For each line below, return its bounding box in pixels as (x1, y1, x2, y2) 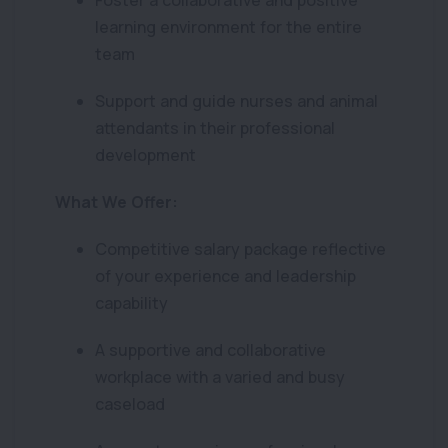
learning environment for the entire (95, 16, 362, 38)
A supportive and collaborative (95, 339, 326, 361)
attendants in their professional (95, 117, 335, 139)
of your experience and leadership (95, 265, 356, 287)
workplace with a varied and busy (95, 366, 345, 388)
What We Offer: (55, 191, 178, 213)
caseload (95, 393, 165, 415)
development (95, 144, 196, 166)
